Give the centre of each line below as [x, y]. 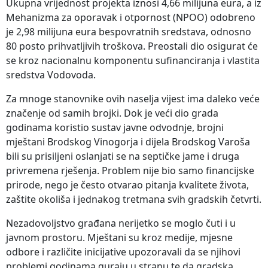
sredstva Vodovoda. [51, 74]
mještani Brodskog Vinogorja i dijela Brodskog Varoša [128, 141]
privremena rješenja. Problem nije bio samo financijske [130, 170]
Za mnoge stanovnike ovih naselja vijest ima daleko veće [133, 98]
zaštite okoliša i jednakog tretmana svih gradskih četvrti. [134, 199]
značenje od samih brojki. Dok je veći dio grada [112, 113]
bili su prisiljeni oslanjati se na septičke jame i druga [123, 156]
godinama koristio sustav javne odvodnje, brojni [115, 127]
